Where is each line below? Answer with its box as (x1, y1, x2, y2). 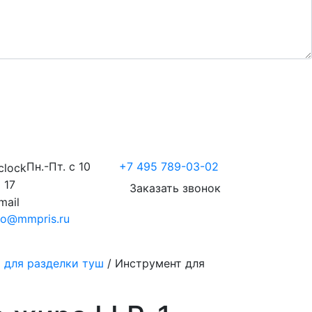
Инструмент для (115, 256, 205, 271)
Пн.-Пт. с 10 (26, 159, 91, 174)
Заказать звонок (129, 181, 221, 196)
